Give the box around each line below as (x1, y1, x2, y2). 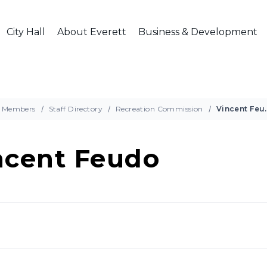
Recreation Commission (115, 104, 203, 113)
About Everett (57, 26, 126, 38)
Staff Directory (48, 104, 103, 113)
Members (1, 104, 36, 113)
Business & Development (138, 26, 257, 38)
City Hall (6, 26, 45, 38)
